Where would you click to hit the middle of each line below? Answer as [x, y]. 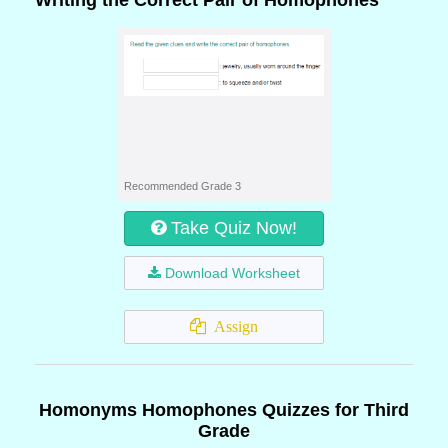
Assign [232, 326]
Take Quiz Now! [234, 228]
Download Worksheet [232, 273]
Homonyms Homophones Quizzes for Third [224, 410]
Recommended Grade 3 [182, 186]
